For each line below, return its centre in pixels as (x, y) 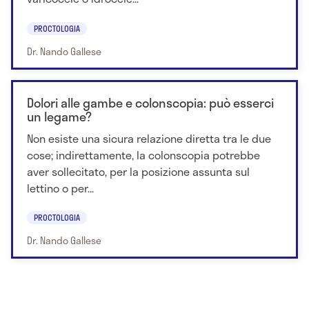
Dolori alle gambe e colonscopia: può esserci (150, 102)
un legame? (59, 116)
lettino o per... (60, 188)
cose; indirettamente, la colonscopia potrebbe (143, 154)
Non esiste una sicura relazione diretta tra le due (149, 138)
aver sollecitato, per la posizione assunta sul (138, 171)
